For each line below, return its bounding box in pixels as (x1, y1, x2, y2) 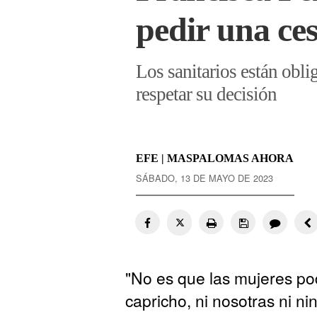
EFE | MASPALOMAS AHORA (136, 152, 294, 165)
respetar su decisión (136, 83, 277, 105)
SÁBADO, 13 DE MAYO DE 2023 (136, 171, 273, 185)
